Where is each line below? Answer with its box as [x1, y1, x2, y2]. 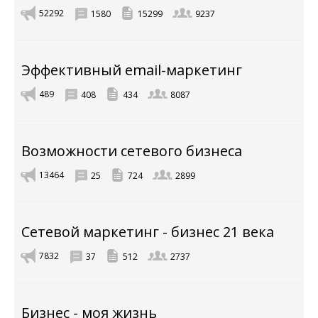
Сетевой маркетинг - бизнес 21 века [21, 222, 274, 241]
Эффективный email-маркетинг [21, 60, 242, 79]
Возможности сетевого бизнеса [21, 141, 242, 160]
